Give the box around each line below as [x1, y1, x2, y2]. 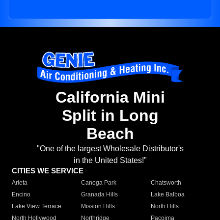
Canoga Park [81, 179, 117, 187]
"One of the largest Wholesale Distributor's [36, 144, 184, 153]
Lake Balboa [150, 191, 185, 198]
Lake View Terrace [12, 203, 61, 210]
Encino [12, 191, 30, 198]
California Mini [55, 88, 165, 107]
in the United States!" [73, 156, 147, 165]
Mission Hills [81, 203, 115, 210]
